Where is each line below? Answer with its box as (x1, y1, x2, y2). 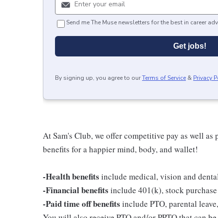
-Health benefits (43, 170, 99, 182)
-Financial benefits (43, 183, 109, 196)
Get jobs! (173, 41, 206, 50)
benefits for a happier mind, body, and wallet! (43, 143, 198, 155)
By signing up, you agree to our (55, 73, 141, 82)
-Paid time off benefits (43, 197, 120, 210)
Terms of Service (142, 73, 186, 82)
